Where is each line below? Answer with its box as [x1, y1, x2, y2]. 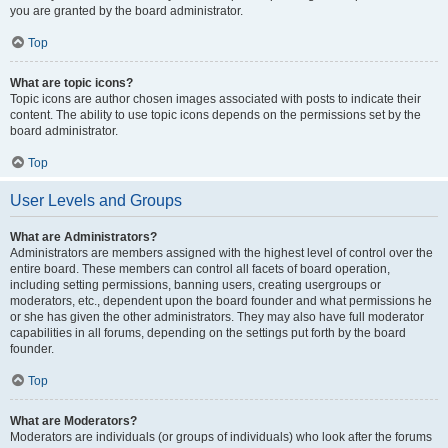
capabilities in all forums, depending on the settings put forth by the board [10, 326, 406, 340]
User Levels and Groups [10, 192, 182, 209]
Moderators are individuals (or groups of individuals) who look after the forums [10, 430, 432, 444]
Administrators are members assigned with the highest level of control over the [10, 246, 433, 260]
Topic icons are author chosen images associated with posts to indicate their [10, 92, 421, 106]
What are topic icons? [10, 76, 133, 90]
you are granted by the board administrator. [10, 4, 243, 18]
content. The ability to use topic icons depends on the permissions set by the [10, 108, 421, 122]
